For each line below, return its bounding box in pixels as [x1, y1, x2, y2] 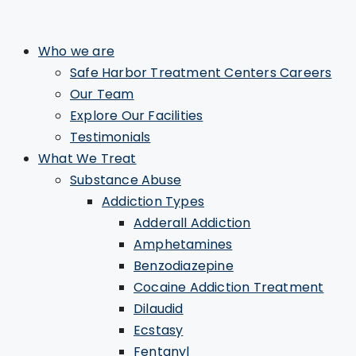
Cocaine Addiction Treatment [133, 278, 324, 296]
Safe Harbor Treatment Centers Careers [70, 64, 332, 82]
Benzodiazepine [133, 257, 234, 275]
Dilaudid [133, 300, 184, 318]
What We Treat [38, 149, 137, 168]
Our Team [70, 85, 134, 103]
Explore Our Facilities [70, 106, 203, 125]
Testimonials [70, 128, 151, 146]
